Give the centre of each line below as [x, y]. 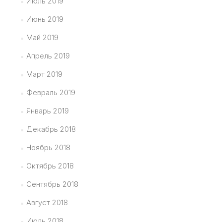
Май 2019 [42, 38]
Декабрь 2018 [51, 129]
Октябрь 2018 [50, 166]
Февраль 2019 [51, 93]
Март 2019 [44, 74]
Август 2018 [47, 203]
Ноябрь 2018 [48, 148]
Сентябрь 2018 [52, 184]
